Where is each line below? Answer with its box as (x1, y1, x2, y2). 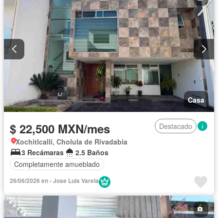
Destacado (159, 121, 192, 131)
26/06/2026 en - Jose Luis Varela (10, 176, 99, 185)
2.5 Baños (75, 147, 109, 157)
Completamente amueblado (14, 159, 100, 169)
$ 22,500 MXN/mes (10, 120, 110, 137)
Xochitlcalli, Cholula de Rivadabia (16, 136, 127, 146)
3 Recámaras (21, 147, 64, 157)
